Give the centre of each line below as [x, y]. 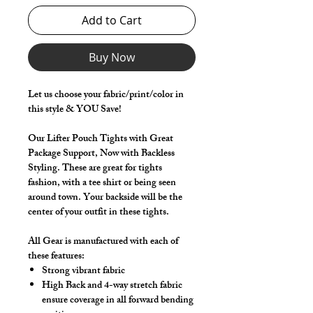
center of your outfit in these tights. [99, 213]
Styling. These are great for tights [95, 169]
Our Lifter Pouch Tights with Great [101, 139]
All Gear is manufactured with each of [103, 242]
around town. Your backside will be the [105, 198]
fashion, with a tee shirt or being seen [102, 183]
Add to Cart [112, 20]
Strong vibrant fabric [83, 271]
